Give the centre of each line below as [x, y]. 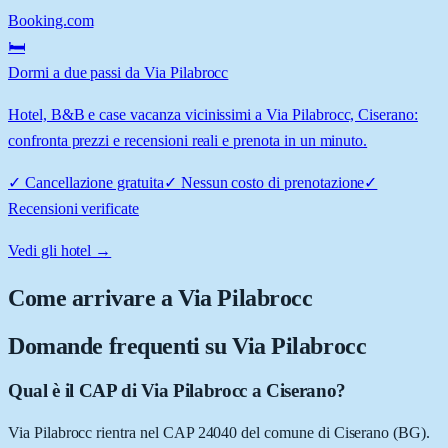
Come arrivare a [93, 297]
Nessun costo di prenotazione [272, 182]
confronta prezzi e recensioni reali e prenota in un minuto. [188, 140]
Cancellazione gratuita [94, 182]
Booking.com [51, 20]
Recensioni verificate [73, 208]
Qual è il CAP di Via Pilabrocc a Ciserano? [177, 390]
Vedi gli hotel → [60, 250]
